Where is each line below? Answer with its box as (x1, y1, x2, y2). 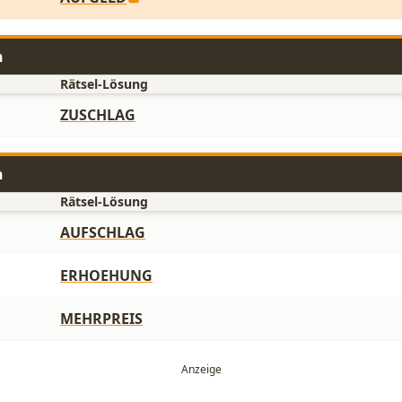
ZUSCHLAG (60, 105, 135, 125)
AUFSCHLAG (60, 223, 145, 242)
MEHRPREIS (60, 309, 143, 328)
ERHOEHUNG (60, 266, 153, 285)
